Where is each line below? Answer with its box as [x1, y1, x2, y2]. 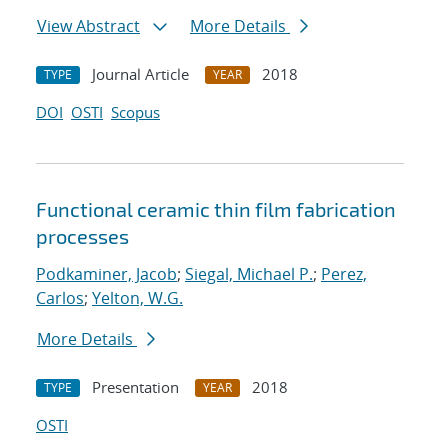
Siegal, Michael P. [185, 263, 313, 286]
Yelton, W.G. [92, 287, 183, 310]
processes [36, 224, 129, 249]
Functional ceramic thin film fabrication [36, 197, 396, 222]
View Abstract [37, 15, 140, 38]
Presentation [92, 377, 179, 398]
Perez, [321, 263, 367, 286]
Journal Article [92, 64, 189, 85]
